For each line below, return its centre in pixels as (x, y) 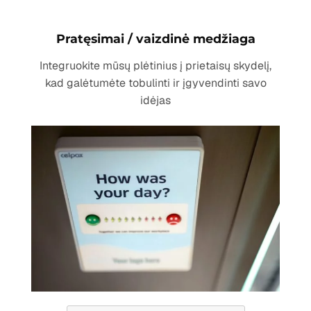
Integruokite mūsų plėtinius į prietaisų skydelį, (155, 66)
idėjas (155, 101)
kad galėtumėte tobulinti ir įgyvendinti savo (155, 83)
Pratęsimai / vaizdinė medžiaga (155, 39)
